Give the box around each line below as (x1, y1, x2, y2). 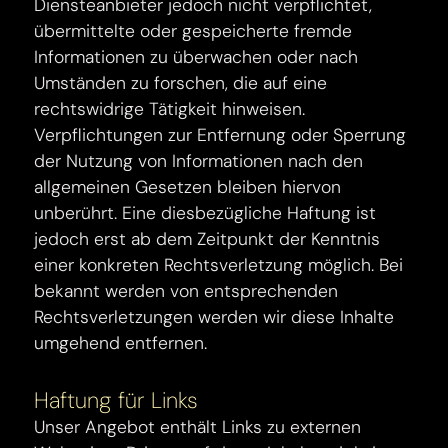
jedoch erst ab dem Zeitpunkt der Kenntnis (34, 228, 381, 250)
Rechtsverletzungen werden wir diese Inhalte (34, 306, 395, 328)
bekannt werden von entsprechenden (34, 280, 339, 302)
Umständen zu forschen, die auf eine (34, 72, 328, 94)
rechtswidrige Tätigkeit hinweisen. (34, 98, 306, 120)
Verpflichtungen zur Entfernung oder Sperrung (34, 124, 407, 146)
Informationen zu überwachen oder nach (34, 46, 359, 68)
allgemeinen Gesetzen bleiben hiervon (34, 176, 342, 198)
